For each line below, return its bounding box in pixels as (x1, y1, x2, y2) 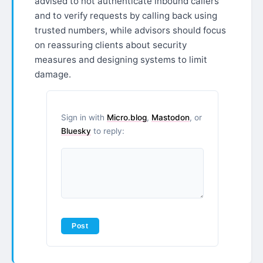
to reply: (91, 126, 124, 136)
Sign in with (61, 112, 107, 122)
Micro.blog (107, 112, 147, 122)
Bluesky (61, 126, 91, 136)
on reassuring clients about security (35, 39, 187, 51)
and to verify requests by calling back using (35, 10, 217, 22)
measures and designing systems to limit (35, 54, 207, 66)
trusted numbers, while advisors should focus (35, 25, 226, 36)
